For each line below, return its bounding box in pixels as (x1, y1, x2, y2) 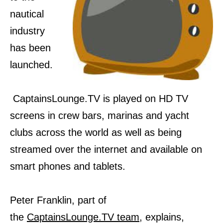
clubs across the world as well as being (10, 127, 182, 138)
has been (10, 42, 51, 54)
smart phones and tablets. (10, 161, 125, 172)
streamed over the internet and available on (10, 144, 202, 155)
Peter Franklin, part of (10, 195, 107, 206)
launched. (10, 59, 53, 71)
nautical (10, 8, 44, 20)
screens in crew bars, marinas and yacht (10, 110, 189, 121)
